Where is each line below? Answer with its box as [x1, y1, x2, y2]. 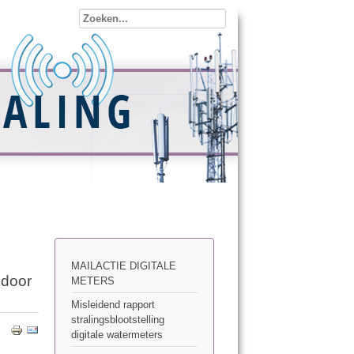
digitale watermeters [70, 329, 163, 341]
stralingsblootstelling [70, 314, 164, 326]
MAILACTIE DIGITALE [70, 260, 176, 273]
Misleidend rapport [70, 299, 155, 311]
